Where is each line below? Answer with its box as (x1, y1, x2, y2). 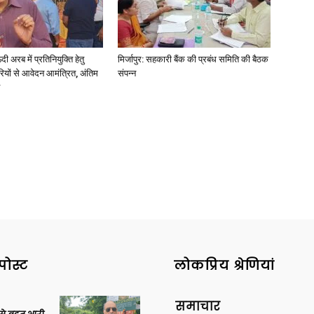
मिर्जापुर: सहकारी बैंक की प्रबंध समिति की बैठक (118, 54, 268, 64)
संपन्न (118, 68, 136, 78)
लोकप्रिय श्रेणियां (174, 257, 275, 274)
